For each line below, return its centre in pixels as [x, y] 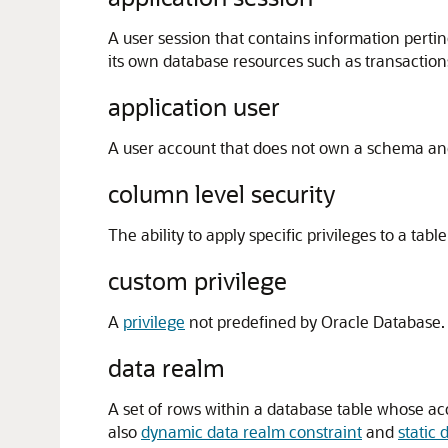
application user [194, 106]
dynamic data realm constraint [251, 431]
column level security [221, 193]
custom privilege [197, 280]
